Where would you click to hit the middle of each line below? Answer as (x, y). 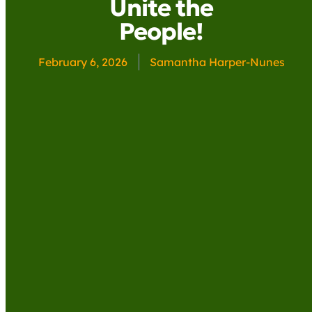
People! (162, 31)
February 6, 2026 (83, 62)
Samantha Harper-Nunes (217, 62)
